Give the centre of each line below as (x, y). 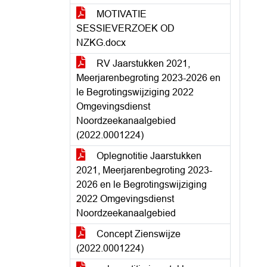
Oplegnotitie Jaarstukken (148, 156)
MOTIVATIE (120, 14)
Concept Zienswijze (137, 234)
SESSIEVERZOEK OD (125, 28)
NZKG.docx (101, 43)
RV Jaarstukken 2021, (142, 63)
